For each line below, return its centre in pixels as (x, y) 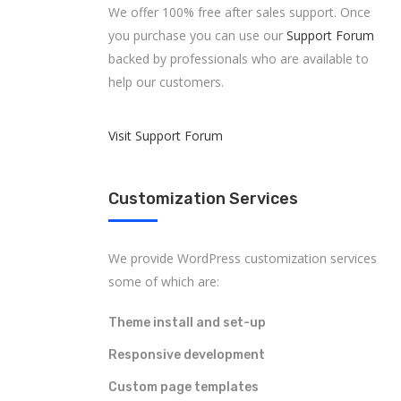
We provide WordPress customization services (243, 258)
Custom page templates (183, 387)
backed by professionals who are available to (239, 59)
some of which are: (164, 282)
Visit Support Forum (166, 136)
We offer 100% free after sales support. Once (239, 12)
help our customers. (166, 82)
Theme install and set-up (187, 323)
